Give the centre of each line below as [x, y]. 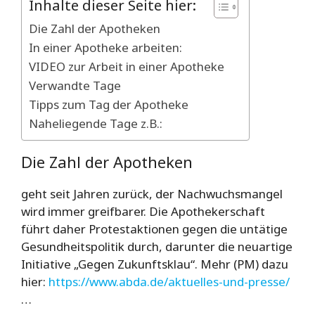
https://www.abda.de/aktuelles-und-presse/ [169, 281]
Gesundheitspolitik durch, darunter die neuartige [157, 246]
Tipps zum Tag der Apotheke [109, 104]
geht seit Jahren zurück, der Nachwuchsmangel [152, 193]
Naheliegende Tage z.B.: [96, 123]
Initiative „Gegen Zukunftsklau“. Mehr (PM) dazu [155, 264]
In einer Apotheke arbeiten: [105, 47]
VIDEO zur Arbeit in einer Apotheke [127, 66]
